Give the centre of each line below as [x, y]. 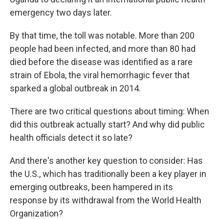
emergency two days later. [61, 12]
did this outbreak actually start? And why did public [107, 124]
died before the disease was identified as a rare [101, 62]
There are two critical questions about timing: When [109, 111]
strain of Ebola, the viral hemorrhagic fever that [100, 75]
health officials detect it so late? [71, 138]
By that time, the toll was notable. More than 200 [102, 35]
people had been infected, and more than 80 [95, 49]
